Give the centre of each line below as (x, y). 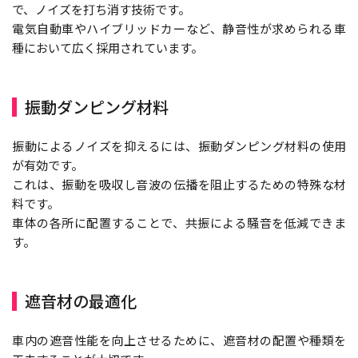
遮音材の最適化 (81, 300)
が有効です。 (48, 165)
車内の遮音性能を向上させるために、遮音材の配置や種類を (179, 340)
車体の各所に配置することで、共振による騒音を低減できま (179, 222)
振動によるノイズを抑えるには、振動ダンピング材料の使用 (179, 145)
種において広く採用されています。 (107, 47)
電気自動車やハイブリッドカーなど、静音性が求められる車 (179, 28)
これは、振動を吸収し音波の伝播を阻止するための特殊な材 (179, 184)
